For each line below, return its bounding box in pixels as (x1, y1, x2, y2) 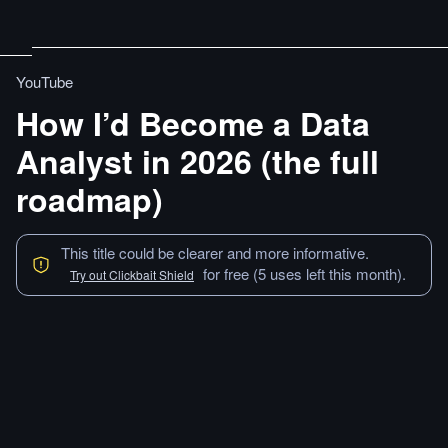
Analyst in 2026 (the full (16, 138, 379, 184)
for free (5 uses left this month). (203, 263, 406, 284)
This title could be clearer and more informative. (61, 242, 369, 263)
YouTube (16, 71, 73, 92)
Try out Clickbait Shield (70, 266, 194, 283)
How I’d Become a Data (16, 100, 370, 146)
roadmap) (16, 176, 163, 222)
